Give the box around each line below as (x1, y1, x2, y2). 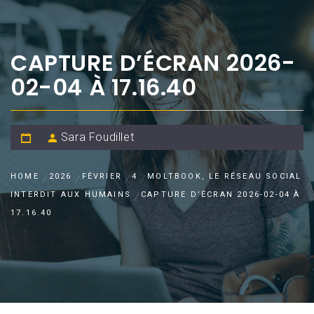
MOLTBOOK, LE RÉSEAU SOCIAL (147, 172, 302, 182)
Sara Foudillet (60, 130, 135, 144)
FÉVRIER (81, 172, 123, 182)
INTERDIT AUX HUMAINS (11, 190, 131, 200)
